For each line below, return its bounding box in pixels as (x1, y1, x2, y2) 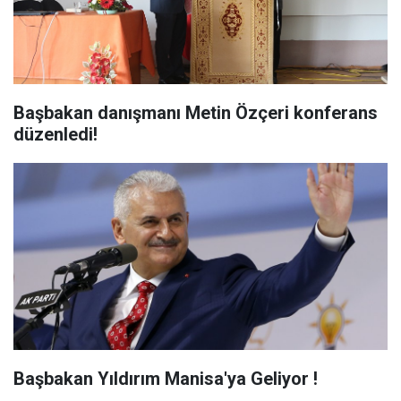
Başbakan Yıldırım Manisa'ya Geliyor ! (13, 368, 318, 389)
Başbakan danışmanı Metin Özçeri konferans (13, 102, 378, 124)
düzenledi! (13, 124, 98, 145)
